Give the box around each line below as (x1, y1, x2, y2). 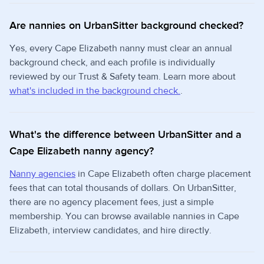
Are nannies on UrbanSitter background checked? (9, 19, 243, 33)
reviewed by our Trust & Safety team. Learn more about (9, 71, 236, 83)
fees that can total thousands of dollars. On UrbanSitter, (9, 182, 236, 194)
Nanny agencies (9, 168, 75, 180)
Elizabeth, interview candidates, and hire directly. (9, 225, 212, 237)
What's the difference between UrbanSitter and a (9, 128, 242, 142)
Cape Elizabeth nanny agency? (9, 144, 154, 159)
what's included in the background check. (9, 85, 180, 97)
